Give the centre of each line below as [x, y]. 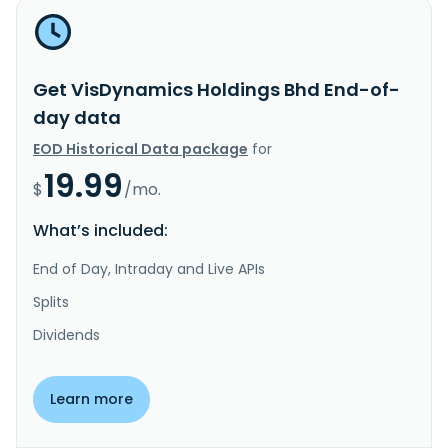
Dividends [66, 334]
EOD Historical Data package [140, 148]
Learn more [91, 398]
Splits [51, 301]
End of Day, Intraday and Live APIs [149, 268]
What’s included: [100, 230]
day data [77, 117]
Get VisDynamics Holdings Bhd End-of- [216, 89]
